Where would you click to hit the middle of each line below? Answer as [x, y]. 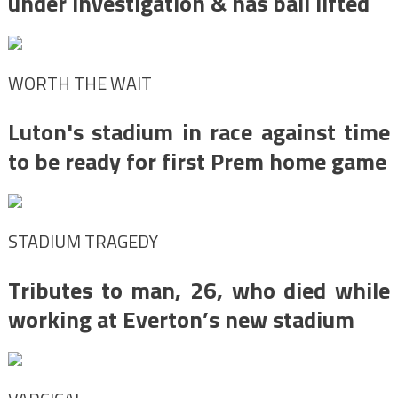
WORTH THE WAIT [80, 83]
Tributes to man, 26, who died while [199, 290]
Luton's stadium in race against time [199, 131]
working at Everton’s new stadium [181, 319]
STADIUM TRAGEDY [83, 241]
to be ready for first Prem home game [197, 161]
